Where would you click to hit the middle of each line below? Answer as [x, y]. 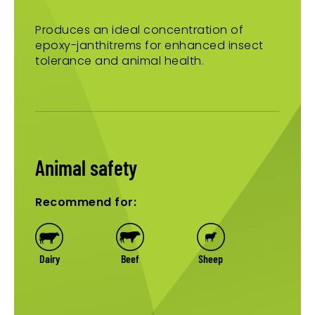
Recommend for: [86, 202]
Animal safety [86, 168]
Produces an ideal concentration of [139, 30]
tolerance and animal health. [120, 61]
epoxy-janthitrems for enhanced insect [149, 46]
